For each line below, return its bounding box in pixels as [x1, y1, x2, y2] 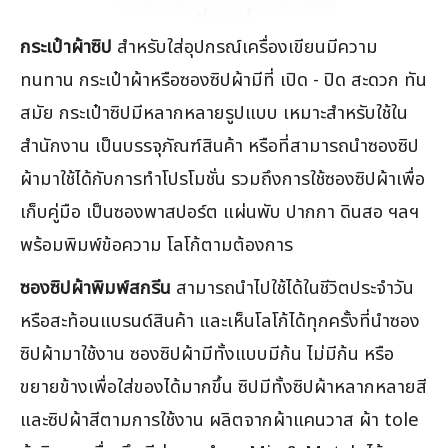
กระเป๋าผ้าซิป [20, 32, 112, 61]
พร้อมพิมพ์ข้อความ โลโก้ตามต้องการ [20, 230, 293, 259]
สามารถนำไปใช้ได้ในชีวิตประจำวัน [171, 273, 414, 302]
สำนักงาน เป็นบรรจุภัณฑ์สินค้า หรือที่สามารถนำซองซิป [20, 131, 419, 160]
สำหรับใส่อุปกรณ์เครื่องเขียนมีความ [112, 32, 378, 61]
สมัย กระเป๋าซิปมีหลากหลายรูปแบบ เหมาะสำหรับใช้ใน [20, 98, 408, 127]
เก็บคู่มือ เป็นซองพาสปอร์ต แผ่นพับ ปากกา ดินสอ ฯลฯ [20, 197, 419, 226]
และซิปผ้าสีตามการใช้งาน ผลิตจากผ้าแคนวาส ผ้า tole [20, 405, 419, 434]
